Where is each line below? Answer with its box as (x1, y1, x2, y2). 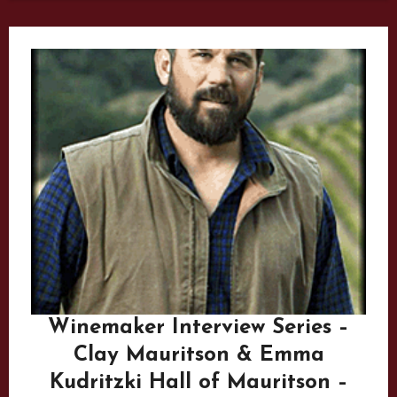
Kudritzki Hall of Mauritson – (49, 371, 348, 393)
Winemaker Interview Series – (48, 316, 349, 339)
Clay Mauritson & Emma (73, 344, 324, 366)
